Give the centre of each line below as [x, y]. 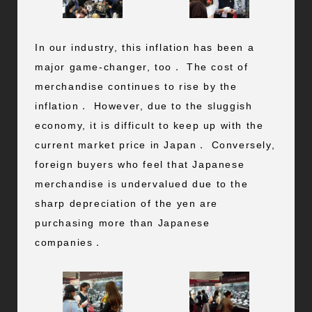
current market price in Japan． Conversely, [155, 145]
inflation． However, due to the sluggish [143, 106]
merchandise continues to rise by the [136, 87]
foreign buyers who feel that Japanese [140, 165]
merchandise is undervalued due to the [141, 184]
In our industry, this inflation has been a [145, 48]
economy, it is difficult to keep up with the [149, 126]
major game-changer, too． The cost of [141, 67]
